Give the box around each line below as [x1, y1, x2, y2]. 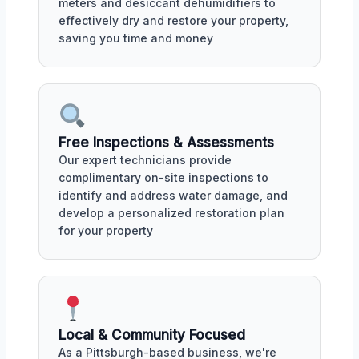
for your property [58, 223, 153, 237]
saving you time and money [58, 31, 213, 45]
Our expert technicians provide [58, 152, 232, 167]
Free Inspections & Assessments [58, 134, 274, 151]
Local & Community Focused [58, 326, 245, 343]
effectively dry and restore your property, [58, 14, 288, 27]
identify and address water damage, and [58, 188, 288, 202]
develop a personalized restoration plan [58, 205, 284, 220]
